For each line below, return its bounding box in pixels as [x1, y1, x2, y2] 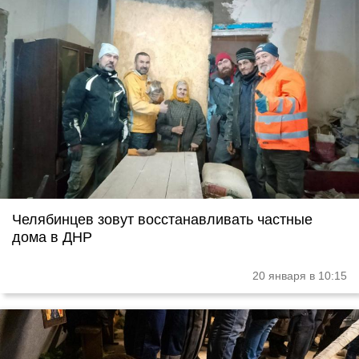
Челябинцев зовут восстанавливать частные [12, 212, 313, 228]
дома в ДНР [12, 229, 92, 246]
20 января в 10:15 [252, 269, 347, 283]
